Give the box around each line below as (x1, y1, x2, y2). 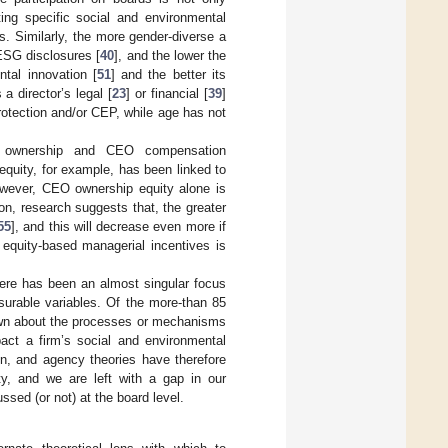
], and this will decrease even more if (10, 219, 227, 235)
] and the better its (110, 67, 227, 83)
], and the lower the (114, 48, 227, 64)
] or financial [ (126, 86, 209, 102)
